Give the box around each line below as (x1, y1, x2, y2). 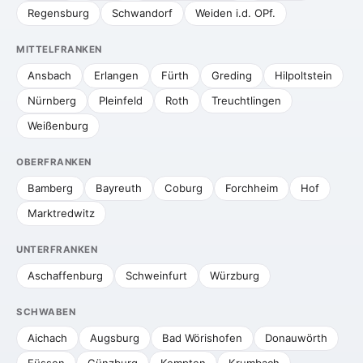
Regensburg (28, 6, 89, 19)
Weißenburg (28, 119, 88, 132)
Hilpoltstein (275, 69, 332, 82)
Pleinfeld (99, 94, 143, 107)
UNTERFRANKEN (16, 244, 97, 255)
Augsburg (90, 331, 139, 344)
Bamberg (28, 181, 73, 194)
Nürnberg (28, 94, 76, 107)
